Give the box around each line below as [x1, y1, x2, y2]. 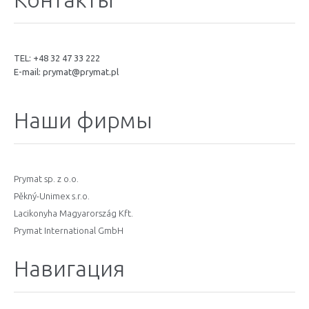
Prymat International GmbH [14, 226, 123, 235]
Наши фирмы [14, 108, 152, 132]
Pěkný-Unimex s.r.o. [14, 191, 90, 201]
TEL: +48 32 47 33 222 [14, 53, 100, 63]
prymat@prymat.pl [43, 67, 119, 77]
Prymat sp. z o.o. [14, 174, 79, 183]
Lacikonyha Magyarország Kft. [14, 208, 133, 218]
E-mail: [14, 67, 43, 77]
